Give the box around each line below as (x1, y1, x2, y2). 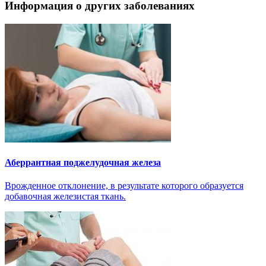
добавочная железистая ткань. (5, 191, 126, 202)
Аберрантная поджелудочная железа (5, 157, 161, 168)
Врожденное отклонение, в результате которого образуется (5, 180, 243, 191)
